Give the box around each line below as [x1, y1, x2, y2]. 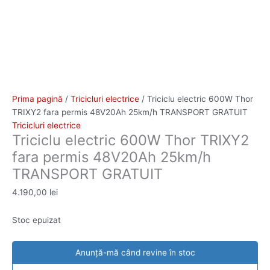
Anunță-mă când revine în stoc [75, 247, 195, 257]
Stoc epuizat [12, 215, 61, 225]
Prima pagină [12, 94, 63, 104]
